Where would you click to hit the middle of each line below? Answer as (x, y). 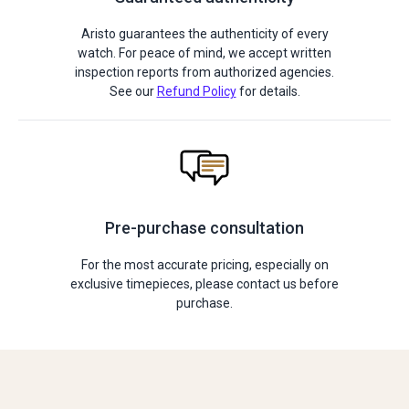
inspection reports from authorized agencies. (204, 72)
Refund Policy (196, 91)
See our (133, 91)
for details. (268, 91)
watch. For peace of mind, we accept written (204, 53)
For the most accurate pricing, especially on (204, 265)
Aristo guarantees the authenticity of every (204, 34)
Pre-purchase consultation (204, 228)
